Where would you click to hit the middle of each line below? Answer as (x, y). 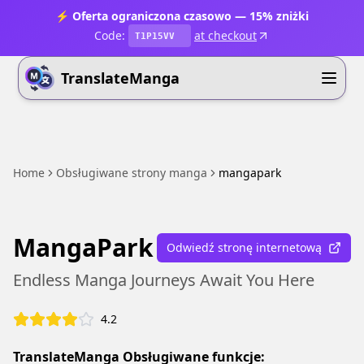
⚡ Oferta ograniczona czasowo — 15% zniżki (182, 16)
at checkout (225, 35)
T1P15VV (155, 36)
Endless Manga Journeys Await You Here (164, 280)
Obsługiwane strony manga (132, 173)
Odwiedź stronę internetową (244, 247)
